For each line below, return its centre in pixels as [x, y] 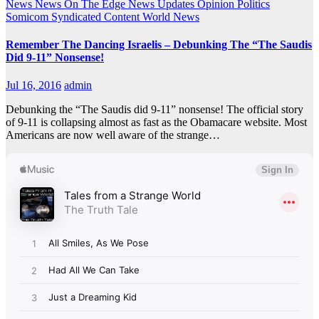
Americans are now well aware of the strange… [113, 135]
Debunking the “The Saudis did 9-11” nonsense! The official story [155, 110]
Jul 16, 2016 [33, 85]
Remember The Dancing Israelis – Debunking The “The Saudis [159, 45]
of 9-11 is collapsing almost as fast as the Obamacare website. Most [156, 122]
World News [171, 16]
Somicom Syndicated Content [74, 16]
